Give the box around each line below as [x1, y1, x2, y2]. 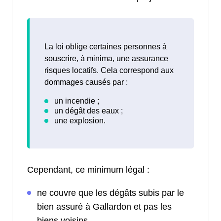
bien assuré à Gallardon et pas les [37, 202, 172, 212]
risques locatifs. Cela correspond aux [44, 66, 174, 74]
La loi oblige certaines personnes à [44, 42, 167, 51]
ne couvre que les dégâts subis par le [37, 188, 184, 198]
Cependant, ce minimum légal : [27, 165, 149, 175]
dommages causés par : [44, 78, 128, 86]
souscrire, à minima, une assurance [44, 54, 168, 63]
